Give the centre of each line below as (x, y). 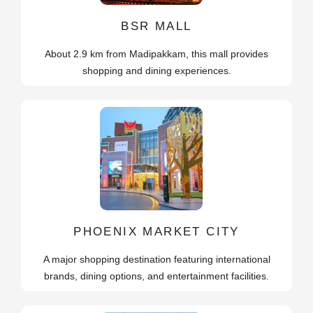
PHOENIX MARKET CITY (156, 231)
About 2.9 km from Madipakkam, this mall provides (156, 54)
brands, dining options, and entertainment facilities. (156, 276)
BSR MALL (156, 27)
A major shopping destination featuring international (156, 259)
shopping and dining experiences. (156, 71)
